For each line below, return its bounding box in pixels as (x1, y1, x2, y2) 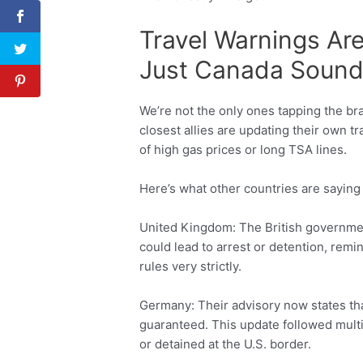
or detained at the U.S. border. (139, 336, 312, 352)
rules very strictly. (139, 258, 242, 275)
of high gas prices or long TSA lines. (139, 142, 348, 158)
